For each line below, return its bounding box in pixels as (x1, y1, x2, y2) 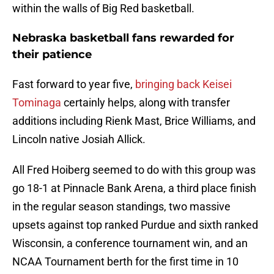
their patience (12, 48, 92, 62)
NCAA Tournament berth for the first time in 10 (12, 255, 239, 268)
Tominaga (12, 96, 61, 109)
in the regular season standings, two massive (12, 200, 231, 213)
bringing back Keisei (135, 78, 232, 91)
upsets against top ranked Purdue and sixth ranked (12, 218, 258, 232)
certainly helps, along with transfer (61, 96, 230, 109)
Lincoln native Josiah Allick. (12, 133, 146, 146)
